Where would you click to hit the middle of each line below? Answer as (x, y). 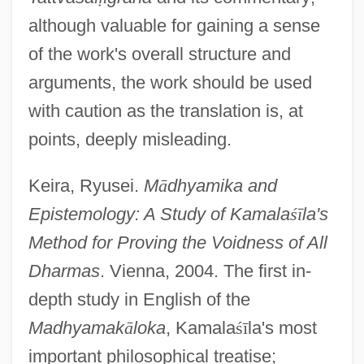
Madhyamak (76, 327)
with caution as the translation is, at (165, 110)
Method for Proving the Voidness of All (178, 242)
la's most (282, 327)
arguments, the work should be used (170, 82)
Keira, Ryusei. (86, 185)
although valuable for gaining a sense (174, 25)
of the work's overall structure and (159, 54)
